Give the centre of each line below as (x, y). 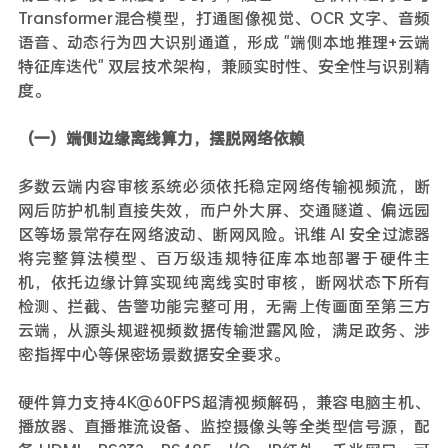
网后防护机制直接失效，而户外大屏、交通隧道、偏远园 (224, 209)
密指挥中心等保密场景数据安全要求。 (153, 353)
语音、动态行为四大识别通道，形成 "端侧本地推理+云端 (224, 41)
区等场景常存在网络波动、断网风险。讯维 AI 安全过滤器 (224, 233)
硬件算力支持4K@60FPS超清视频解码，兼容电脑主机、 (224, 401)
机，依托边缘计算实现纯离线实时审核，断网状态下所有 (224, 281)
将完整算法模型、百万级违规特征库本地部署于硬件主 (224, 257)
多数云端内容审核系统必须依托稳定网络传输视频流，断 (224, 185)
